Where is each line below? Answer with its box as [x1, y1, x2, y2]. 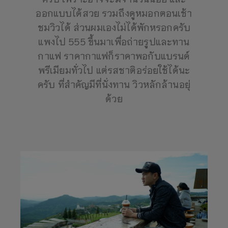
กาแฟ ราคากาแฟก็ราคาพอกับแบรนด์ [38, 49, 190, 62]
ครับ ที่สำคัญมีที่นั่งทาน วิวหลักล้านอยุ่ [38, 78, 190, 91]
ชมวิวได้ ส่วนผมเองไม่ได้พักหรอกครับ [37, 21, 191, 34]
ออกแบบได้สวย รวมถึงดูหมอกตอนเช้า [36, 7, 192, 19]
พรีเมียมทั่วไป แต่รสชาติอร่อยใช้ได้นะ [38, 64, 190, 76]
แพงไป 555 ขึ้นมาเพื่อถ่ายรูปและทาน [38, 35, 190, 48]
